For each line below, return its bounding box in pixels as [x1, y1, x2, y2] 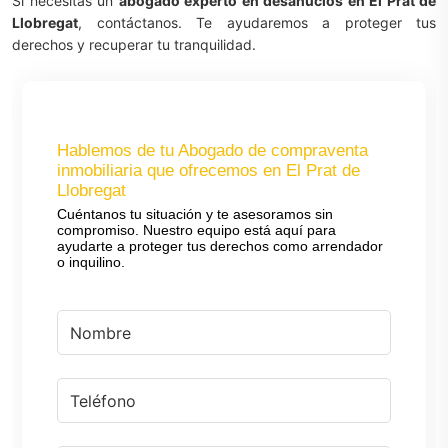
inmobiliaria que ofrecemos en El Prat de [57, 161, 360, 180]
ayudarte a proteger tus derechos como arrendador [57, 238, 383, 254]
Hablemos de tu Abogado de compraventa [57, 141, 368, 160]
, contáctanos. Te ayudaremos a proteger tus [78, 14, 436, 31]
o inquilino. [57, 254, 125, 270]
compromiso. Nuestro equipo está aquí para [57, 222, 336, 238]
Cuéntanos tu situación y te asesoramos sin [57, 206, 333, 222]
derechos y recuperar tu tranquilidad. [12, 36, 256, 53]
